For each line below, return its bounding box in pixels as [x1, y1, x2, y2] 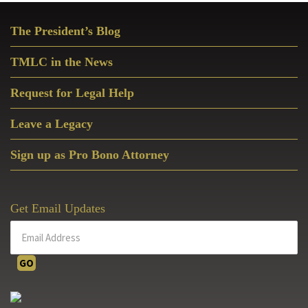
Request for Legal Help [10, 85, 134, 100]
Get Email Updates [10, 201, 105, 215]
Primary [3, 7, 64, 31]
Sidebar [3, 29, 62, 53]
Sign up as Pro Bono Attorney [10, 147, 169, 162]
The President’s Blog [10, 23, 120, 38]
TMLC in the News [10, 54, 113, 69]
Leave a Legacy [10, 116, 93, 131]
